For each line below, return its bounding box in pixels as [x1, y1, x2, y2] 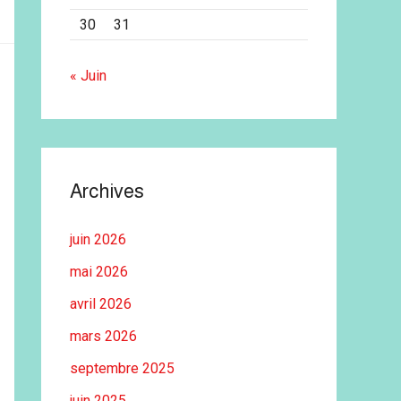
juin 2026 [70, 231, 126, 248]
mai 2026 [70, 263, 128, 280]
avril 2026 [70, 295, 132, 312]
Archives [70, 180, 144, 202]
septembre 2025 [70, 360, 175, 377]
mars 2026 [70, 328, 137, 345]
